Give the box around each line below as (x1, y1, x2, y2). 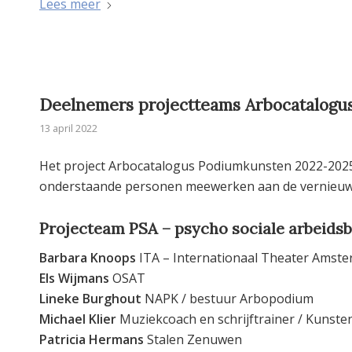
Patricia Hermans (39, 331, 144, 349)
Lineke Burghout (39, 290, 141, 308)
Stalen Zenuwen (144, 331, 242, 349)
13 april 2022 (39, 120, 97, 135)
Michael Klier (39, 310, 116, 328)
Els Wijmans (39, 269, 109, 288)
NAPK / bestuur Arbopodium (141, 290, 313, 308)
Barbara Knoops (39, 249, 136, 267)
